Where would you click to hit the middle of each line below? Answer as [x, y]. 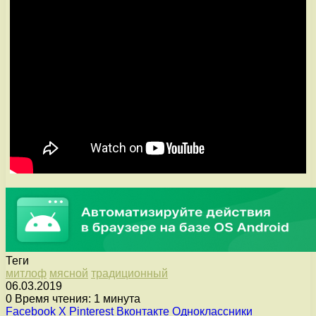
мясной [69, 274]
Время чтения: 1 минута [76, 299]
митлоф [26, 274]
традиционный [129, 274]
